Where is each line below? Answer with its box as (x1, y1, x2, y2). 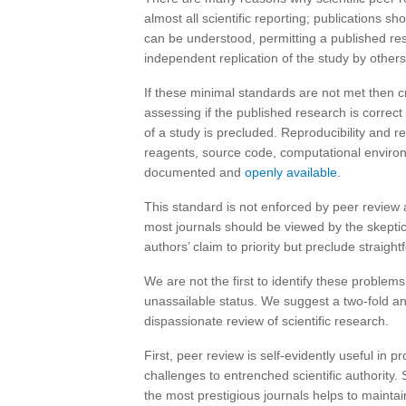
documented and (144, 165, 245, 179)
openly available (245, 165, 337, 179)
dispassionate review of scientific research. (144, 314, 389, 328)
